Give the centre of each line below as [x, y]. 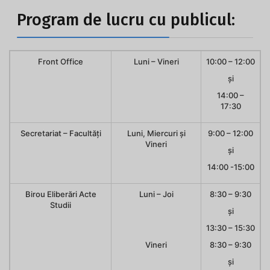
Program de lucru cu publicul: [126, 20]
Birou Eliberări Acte [61, 194]
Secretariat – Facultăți [61, 133]
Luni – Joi [156, 194]
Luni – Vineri [156, 61]
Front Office [61, 61]
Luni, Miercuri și [156, 133]
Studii [61, 205]
